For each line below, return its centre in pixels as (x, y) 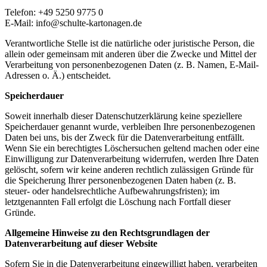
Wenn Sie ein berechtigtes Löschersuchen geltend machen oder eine (132, 148)
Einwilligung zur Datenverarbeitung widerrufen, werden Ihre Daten (132, 159)
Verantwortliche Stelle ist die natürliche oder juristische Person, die (130, 43)
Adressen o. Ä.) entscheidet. (58, 75)
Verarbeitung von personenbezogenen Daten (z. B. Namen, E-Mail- (132, 65)
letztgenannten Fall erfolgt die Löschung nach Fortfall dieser (118, 202)
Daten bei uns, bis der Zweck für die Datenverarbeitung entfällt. (125, 137)
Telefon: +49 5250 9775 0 (54, 12)
